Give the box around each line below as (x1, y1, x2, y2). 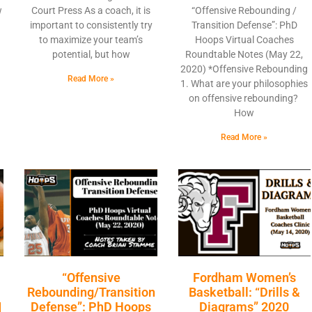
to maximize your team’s (39, 33, 143, 45)
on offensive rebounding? (188, 92, 300, 104)
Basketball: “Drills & (188, 285, 300, 300)
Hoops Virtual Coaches (194, 33, 294, 45)
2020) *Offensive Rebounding (180, 63, 309, 75)
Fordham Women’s (192, 270, 296, 286)
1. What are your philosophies (180, 77, 309, 89)
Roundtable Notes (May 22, (185, 48, 304, 60)
